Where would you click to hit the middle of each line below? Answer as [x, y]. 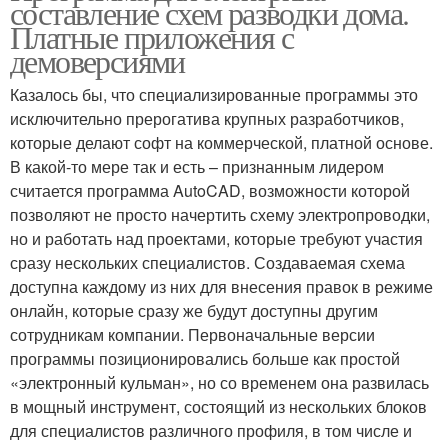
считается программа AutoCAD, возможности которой [210, 190]
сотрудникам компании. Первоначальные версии [192, 334]
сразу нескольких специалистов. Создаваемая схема [207, 262]
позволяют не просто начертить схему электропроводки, [220, 214]
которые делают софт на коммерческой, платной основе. [221, 142]
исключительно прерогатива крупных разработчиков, [207, 118]
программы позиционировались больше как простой [205, 358]
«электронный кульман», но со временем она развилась [219, 382]
